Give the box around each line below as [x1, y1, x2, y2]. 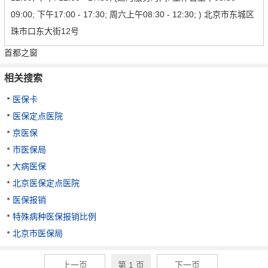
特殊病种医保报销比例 [13, 212, 96, 222]
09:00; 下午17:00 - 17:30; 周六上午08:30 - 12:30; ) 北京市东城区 [11, 10, 254, 20]
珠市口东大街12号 [11, 26, 79, 36]
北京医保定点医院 [13, 178, 80, 188]
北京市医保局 [13, 229, 63, 239]
